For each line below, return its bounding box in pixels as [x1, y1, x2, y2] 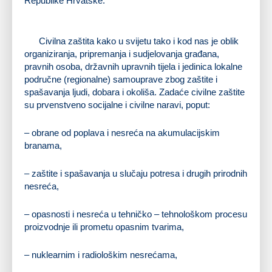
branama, [24, 140, 62, 151]
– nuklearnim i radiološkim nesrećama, [24, 249, 177, 260]
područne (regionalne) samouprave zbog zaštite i [24, 73, 217, 84]
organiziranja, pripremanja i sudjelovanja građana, [24, 48, 219, 59]
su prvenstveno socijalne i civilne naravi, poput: [24, 99, 210, 110]
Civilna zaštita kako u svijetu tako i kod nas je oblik [24, 35, 239, 46]
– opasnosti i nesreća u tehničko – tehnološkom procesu [24, 208, 247, 219]
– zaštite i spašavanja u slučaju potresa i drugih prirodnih [24, 168, 247, 178]
